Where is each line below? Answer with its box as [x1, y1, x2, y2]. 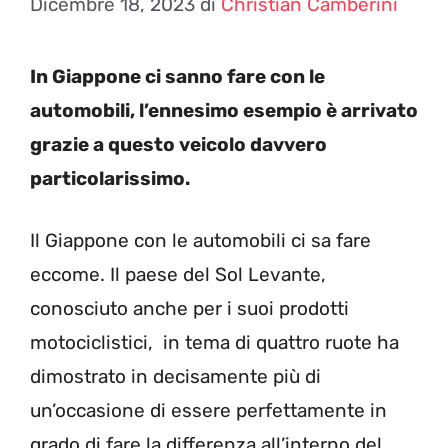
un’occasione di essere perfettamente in [30, 399, 387, 422]
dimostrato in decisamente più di [30, 365, 321, 388]
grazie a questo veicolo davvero [30, 132, 327, 156]
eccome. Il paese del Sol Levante [30, 263, 321, 286]
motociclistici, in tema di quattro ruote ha [30, 331, 399, 354]
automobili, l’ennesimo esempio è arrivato [30, 98, 418, 122]
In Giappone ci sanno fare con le [30, 64, 325, 88]
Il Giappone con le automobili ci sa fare [30, 229, 371, 252]
